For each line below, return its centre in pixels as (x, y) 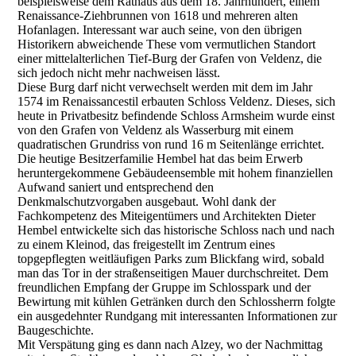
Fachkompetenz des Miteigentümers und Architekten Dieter (167, 216)
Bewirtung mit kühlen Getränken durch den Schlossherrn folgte (177, 302)
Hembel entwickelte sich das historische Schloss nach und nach (176, 230)
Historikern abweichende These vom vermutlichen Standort (167, 44)
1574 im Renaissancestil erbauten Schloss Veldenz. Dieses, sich (177, 102)
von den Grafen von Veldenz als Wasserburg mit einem (156, 130)
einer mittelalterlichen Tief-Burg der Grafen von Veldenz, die (170, 59)
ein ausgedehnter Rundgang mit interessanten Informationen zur (178, 316)
